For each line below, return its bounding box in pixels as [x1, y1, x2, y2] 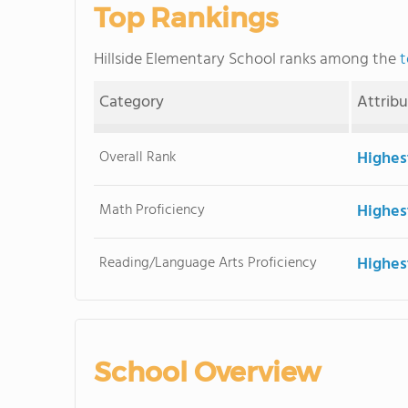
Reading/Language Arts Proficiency [99, 251, 318, 275]
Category [99, 89, 165, 116]
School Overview [94, 355, 321, 389]
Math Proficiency [99, 199, 206, 222]
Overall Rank [99, 146, 177, 169]
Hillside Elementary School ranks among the [94, 46, 400, 73]
